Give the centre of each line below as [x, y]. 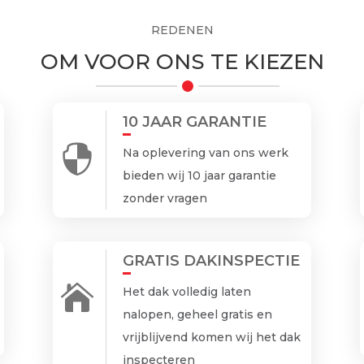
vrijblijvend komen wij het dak [211, 338]
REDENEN [182, 30]
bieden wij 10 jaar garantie [199, 175]
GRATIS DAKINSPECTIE [211, 261]
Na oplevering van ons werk [205, 152]
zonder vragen [165, 198]
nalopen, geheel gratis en [197, 315]
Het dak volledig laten [186, 292]
